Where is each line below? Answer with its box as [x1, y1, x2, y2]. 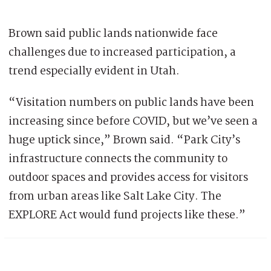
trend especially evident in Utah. [8, 62, 180, 80]
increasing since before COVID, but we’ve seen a [8, 112, 258, 131]
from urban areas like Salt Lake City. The [8, 187, 221, 206]
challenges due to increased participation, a [8, 43, 236, 62]
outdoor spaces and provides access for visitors [8, 168, 248, 187]
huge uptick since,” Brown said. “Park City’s [8, 131, 240, 149]
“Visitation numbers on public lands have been [8, 93, 254, 112]
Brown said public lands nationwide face [8, 24, 218, 43]
